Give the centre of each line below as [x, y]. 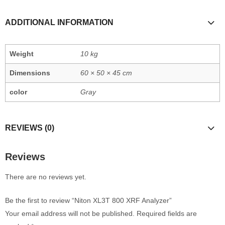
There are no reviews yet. [46, 177]
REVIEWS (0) [30, 128]
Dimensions [30, 73]
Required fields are [167, 214]
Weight [22, 54]
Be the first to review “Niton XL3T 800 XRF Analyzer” [88, 201]
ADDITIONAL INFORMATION [59, 23]
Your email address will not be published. [70, 214]
